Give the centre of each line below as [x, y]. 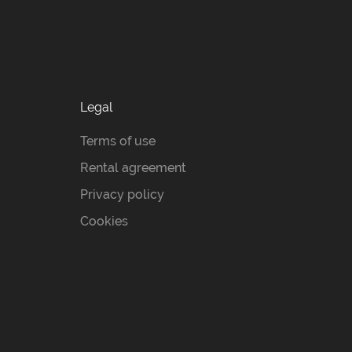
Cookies [104, 222]
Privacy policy [122, 195]
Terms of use [118, 141]
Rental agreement [133, 168]
